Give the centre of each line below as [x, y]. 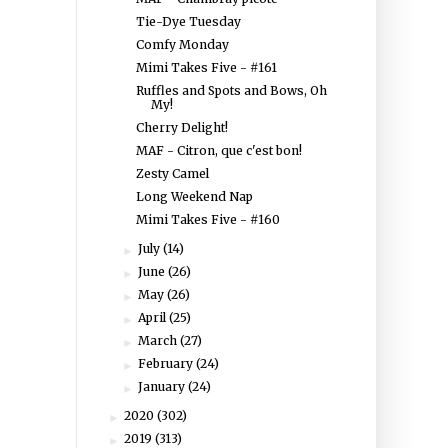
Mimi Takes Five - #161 [206, 67]
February [167, 363]
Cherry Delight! [181, 127]
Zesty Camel [172, 173]
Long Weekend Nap [194, 196]
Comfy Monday [182, 44]
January [163, 386]
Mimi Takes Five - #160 [207, 219]
